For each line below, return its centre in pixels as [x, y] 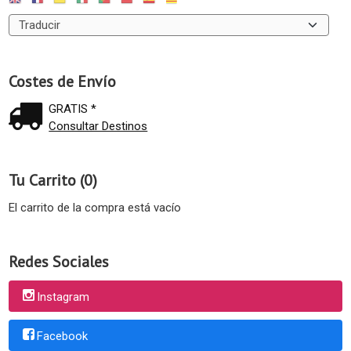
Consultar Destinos [98, 126]
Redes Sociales [59, 261]
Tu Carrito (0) [53, 180]
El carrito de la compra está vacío [95, 207]
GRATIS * [73, 109]
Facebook [62, 336]
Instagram [63, 297]
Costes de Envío [62, 81]
